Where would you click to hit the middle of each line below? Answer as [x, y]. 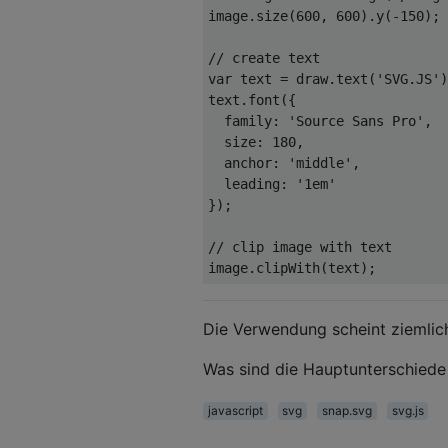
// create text [264, 57]
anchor [248, 162]
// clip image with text [300, 246]
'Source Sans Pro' [356, 120]
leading [252, 183]
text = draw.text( [304, 78]
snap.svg [346, 410]
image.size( [252, 15]
